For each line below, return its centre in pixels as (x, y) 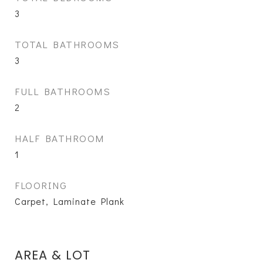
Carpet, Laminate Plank (70, 201)
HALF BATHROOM (60, 138)
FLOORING (41, 185)
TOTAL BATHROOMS (67, 44)
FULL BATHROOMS (63, 91)
